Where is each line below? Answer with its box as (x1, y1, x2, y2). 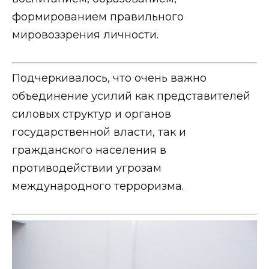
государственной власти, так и (12, 125, 186, 139)
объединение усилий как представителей (12, 89, 250, 103)
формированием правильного (12, 10, 184, 24)
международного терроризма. (12, 179, 184, 193)
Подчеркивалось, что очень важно (12, 71, 207, 85)
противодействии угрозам (12, 161, 162, 175)
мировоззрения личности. (12, 28, 159, 42)
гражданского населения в (12, 143, 166, 157)
